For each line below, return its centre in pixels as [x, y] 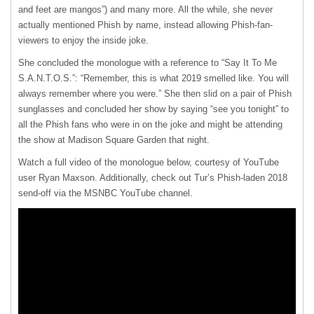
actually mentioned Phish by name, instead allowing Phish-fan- [145, 25]
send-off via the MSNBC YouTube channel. [105, 193]
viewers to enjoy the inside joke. [83, 41]
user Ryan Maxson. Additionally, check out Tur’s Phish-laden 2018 [153, 178]
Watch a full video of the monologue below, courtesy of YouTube [149, 163]
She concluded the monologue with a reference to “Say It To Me [148, 63]
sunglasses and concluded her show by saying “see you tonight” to [153, 109]
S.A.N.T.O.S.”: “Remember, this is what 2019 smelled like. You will [153, 78]
